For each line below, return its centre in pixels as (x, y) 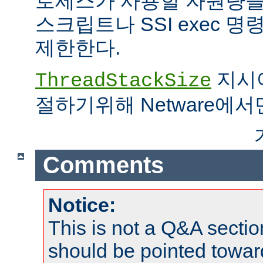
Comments (103, 165)
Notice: (82, 205)
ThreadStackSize (123, 81)
